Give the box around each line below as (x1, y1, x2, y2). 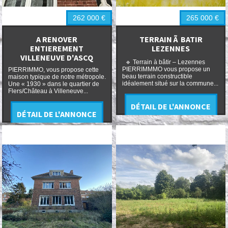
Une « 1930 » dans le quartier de (8, 80, 99, 88)
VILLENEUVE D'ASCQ (20, 52, 94, 63)
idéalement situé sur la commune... (122, 80, 218, 88)
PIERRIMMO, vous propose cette (8, 66, 99, 74)
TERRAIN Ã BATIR (139, 34, 203, 44)
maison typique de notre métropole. (8, 73, 106, 81)
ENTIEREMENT (30, 43, 84, 53)
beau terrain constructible (122, 73, 192, 80)
